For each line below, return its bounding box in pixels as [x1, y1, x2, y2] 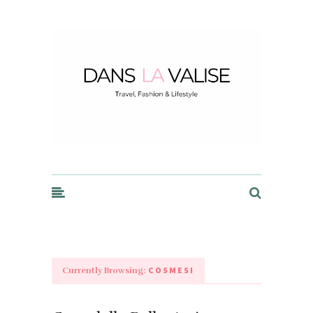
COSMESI [145, 264, 194, 275]
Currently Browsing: [62, 265, 145, 275]
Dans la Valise [51, 13, 115, 41]
